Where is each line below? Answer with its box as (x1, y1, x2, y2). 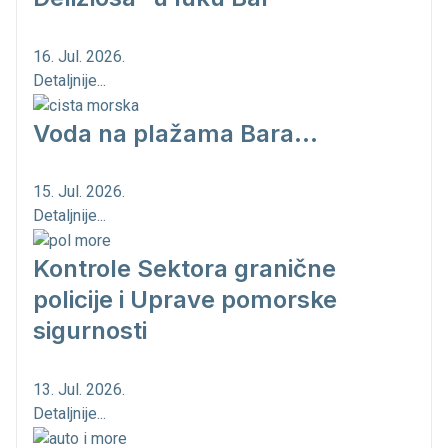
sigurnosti (33, 316, 147, 346)
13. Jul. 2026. (33, 380, 125, 400)
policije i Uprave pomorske (33, 285, 337, 315)
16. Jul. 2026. (33, 46, 125, 66)
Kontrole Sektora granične (33, 254, 336, 284)
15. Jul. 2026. (33, 182, 125, 202)
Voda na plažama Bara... (33, 118, 318, 148)
